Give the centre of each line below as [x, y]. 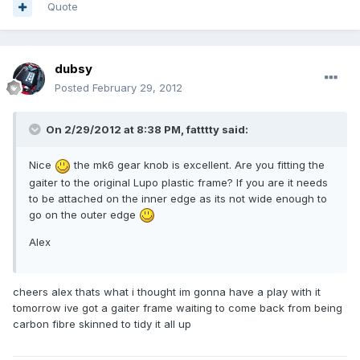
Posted [74, 88]
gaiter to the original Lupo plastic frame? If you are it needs [178, 182]
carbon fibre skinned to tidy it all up [102, 324]
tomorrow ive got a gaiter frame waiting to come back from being [178, 308]
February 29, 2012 [137, 88]
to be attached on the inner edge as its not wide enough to [178, 198]
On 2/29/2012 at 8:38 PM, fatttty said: [146, 130]
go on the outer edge [84, 214]
